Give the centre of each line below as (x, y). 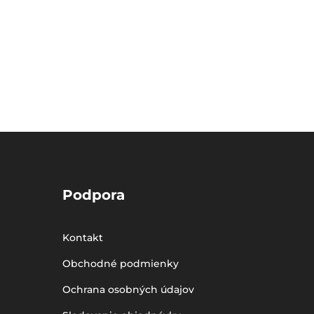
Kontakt (83, 238)
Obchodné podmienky (121, 264)
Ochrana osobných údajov (129, 290)
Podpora (94, 195)
